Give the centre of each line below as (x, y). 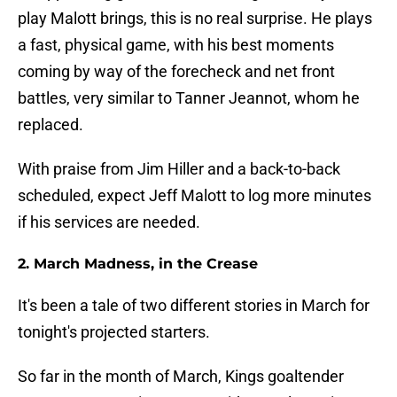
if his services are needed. (109, 222)
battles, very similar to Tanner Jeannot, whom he (189, 98)
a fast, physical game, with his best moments (176, 45)
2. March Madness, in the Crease (138, 264)
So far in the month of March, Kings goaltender (181, 377)
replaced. (51, 125)
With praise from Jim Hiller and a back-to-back (179, 169)
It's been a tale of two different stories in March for (194, 306)
